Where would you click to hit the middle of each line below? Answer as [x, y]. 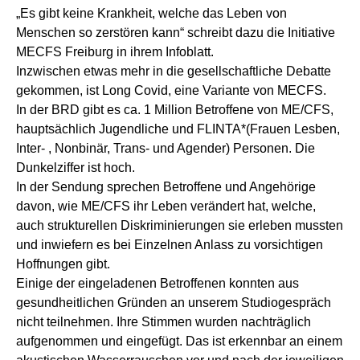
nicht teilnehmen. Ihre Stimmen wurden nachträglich [164, 321]
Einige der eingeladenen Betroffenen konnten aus [157, 283]
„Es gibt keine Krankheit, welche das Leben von [151, 13]
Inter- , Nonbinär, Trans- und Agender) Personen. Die [166, 148]
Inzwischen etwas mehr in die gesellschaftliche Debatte [174, 71]
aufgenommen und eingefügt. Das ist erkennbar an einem [179, 341]
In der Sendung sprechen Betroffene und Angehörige [166, 186]
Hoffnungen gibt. [63, 264]
